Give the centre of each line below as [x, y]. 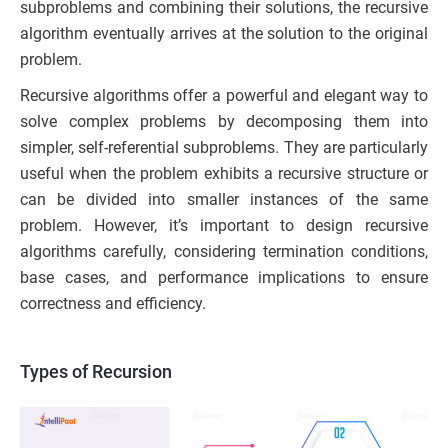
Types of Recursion [96, 372]
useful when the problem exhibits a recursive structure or [224, 174]
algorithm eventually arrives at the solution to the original [224, 34]
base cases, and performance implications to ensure [224, 278]
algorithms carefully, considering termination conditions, [224, 252]
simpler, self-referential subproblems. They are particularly [224, 148]
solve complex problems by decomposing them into [224, 122]
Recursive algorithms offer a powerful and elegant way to [224, 96]
